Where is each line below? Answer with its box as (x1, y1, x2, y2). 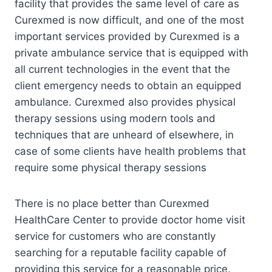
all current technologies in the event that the (15, 63, 230, 76)
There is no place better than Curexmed (15, 197, 209, 210)
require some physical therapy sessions (15, 161, 206, 174)
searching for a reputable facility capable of (15, 246, 226, 259)
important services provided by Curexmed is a (15, 30, 240, 43)
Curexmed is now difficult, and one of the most (15, 14, 244, 27)
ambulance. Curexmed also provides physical (15, 96, 236, 109)
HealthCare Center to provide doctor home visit (15, 214, 245, 226)
